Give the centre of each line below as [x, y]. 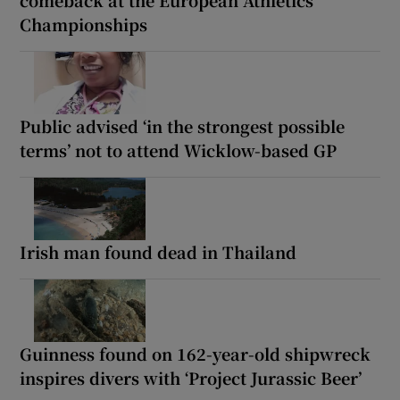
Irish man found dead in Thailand [158, 252]
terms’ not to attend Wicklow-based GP [179, 150]
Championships [84, 25]
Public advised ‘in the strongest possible [183, 126]
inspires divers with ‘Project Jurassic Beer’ [191, 378]
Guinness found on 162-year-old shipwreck [196, 354]
